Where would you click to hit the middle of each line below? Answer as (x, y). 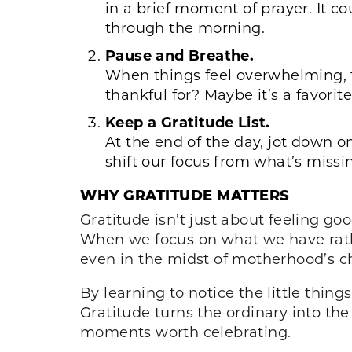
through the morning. (185, 27)
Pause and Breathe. (180, 55)
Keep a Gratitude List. (188, 121)
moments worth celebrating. (188, 331)
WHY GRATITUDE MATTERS (185, 194)
